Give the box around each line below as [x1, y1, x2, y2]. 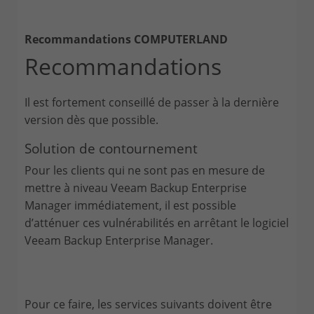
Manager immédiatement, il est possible [25, 197, 236, 213]
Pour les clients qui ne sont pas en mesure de [25, 162, 265, 178]
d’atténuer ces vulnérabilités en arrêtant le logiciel [25, 214, 289, 231]
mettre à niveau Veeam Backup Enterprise [25, 179, 247, 196]
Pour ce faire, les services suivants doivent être [25, 296, 272, 312]
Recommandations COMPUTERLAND [25, 31, 228, 47]
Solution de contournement [25, 138, 198, 158]
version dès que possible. [25, 111, 158, 128]
